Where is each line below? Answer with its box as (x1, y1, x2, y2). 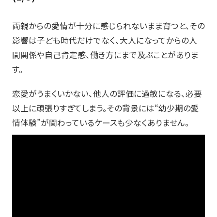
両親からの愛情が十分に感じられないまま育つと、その (12, 20, 205, 32)
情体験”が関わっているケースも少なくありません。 (12, 117, 189, 129)
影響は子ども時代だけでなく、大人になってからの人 (12, 34, 197, 46)
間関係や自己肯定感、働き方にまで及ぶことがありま (12, 49, 199, 61)
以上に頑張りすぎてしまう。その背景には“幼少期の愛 (12, 102, 199, 114)
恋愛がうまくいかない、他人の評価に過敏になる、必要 (12, 88, 202, 100)
